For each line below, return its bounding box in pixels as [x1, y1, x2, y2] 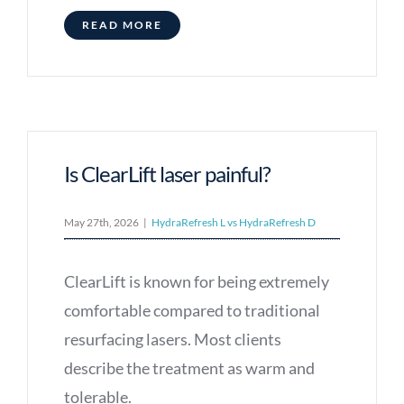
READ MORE [81, 18, 162, 32]
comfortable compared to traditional [63, 300, 320, 321]
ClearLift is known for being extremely [63, 271, 329, 292]
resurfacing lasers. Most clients [63, 329, 281, 350]
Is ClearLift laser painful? [63, 161, 271, 188]
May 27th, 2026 [63, 216, 139, 230]
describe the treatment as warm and [63, 358, 315, 379]
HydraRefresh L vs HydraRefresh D [151, 216, 316, 230]
